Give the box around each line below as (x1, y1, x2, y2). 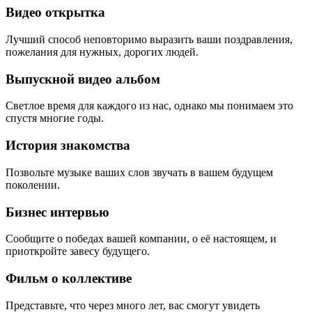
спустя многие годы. (6, 112, 104, 125)
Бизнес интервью (6, 204, 109, 219)
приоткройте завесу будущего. (6, 245, 150, 258)
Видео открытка (6, 5, 105, 20)
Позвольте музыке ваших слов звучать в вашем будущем (6, 166, 273, 178)
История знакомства (6, 138, 130, 153)
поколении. (6, 178, 60, 191)
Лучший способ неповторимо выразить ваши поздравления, (6, 33, 292, 46)
